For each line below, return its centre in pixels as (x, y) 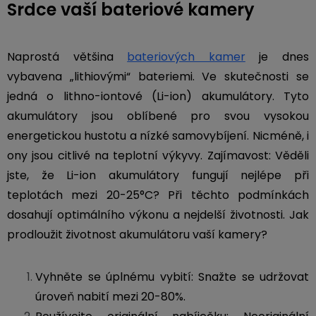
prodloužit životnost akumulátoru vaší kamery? (137, 235)
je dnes (277, 57)
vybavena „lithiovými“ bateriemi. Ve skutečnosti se (158, 77)
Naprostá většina (67, 57)
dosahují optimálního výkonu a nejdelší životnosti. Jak (158, 215)
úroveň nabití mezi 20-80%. (110, 297)
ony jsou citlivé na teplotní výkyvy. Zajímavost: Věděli (158, 156)
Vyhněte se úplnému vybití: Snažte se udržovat (172, 277)
